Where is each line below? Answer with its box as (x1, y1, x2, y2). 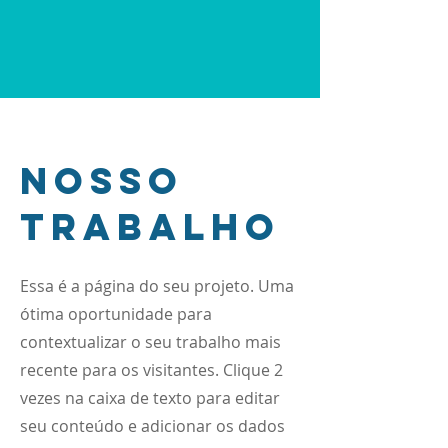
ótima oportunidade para (20, 303, 212, 325)
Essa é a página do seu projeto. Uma (20, 275, 294, 297)
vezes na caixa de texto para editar (20, 387, 280, 409)
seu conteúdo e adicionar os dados (20, 415, 285, 437)
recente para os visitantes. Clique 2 (20, 359, 283, 381)
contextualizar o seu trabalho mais (20, 331, 281, 353)
